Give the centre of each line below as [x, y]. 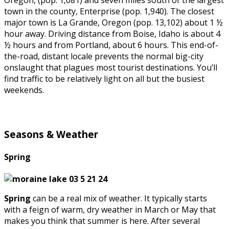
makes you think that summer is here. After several [102, 221]
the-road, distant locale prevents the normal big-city [104, 56]
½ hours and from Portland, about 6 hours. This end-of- [111, 45]
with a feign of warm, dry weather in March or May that [110, 210]
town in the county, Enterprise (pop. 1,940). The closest [109, 12]
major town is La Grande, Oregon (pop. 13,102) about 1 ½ [113, 23]
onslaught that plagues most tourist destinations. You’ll [111, 68]
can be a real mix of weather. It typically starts [119, 199]
